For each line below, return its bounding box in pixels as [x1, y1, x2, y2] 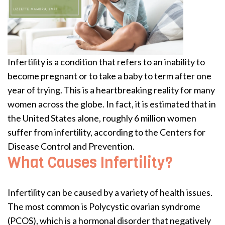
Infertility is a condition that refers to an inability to [8, 56, 205, 67]
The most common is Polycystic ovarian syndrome [8, 200, 200, 212]
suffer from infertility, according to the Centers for [8, 126, 205, 138]
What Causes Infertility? [8, 152, 173, 173]
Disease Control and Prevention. [8, 140, 135, 152]
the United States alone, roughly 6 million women [8, 112, 196, 124]
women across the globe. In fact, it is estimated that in [8, 98, 216, 109]
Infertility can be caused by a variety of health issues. [8, 186, 212, 198]
